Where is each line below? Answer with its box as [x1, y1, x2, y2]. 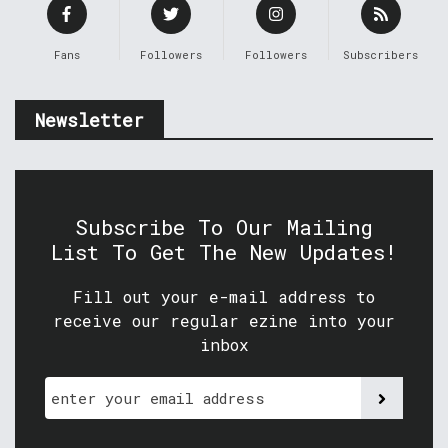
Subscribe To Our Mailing [75, 213, 373, 241]
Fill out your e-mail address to [73, 286, 375, 307]
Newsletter [35, 108, 144, 132]
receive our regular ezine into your [53, 310, 395, 331]
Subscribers [343, 47, 419, 62]
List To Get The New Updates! [51, 238, 397, 266]
